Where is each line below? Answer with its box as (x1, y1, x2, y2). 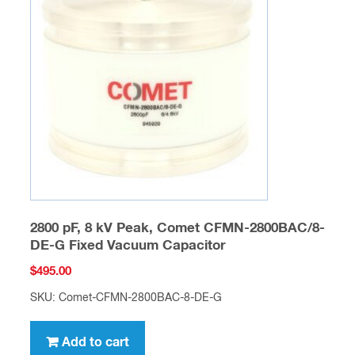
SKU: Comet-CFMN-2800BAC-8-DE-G (29, 292, 222, 303)
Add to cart (61, 335, 129, 349)
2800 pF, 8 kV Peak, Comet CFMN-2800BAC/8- (29, 222, 325, 236)
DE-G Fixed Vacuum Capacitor (29, 239, 226, 254)
